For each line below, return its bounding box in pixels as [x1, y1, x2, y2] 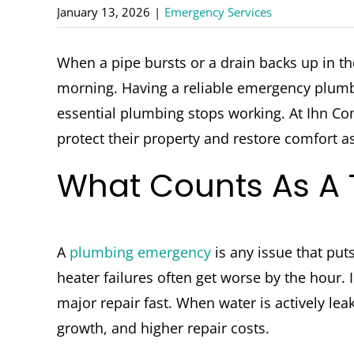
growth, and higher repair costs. [56, 318, 269, 338]
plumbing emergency [69, 243, 211, 262]
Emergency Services [164, 4, 272, 21]
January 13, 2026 [57, 4, 150, 21]
